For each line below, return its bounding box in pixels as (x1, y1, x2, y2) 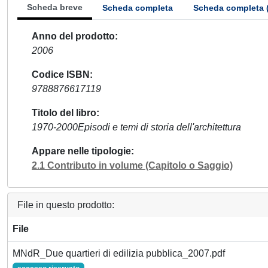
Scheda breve (27, 2, 83, 12)
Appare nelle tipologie (32, 146, 131, 156)
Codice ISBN (32, 69, 90, 80)
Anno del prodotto (32, 31, 115, 41)
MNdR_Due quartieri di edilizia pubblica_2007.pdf (13, 248, 225, 258)
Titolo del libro (32, 108, 96, 118)
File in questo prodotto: (17, 200, 114, 210)
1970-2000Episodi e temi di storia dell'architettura (32, 122, 241, 132)
